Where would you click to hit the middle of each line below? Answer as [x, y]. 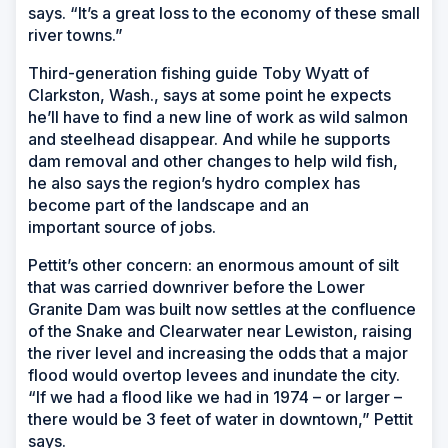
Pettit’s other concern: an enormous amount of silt [213, 264]
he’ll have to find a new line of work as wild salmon [218, 116]
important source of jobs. [124, 226]
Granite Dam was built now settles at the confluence [222, 308]
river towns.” [77, 34]
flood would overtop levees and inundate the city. [214, 374]
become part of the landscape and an [168, 204]
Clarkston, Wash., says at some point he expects [209, 94]
